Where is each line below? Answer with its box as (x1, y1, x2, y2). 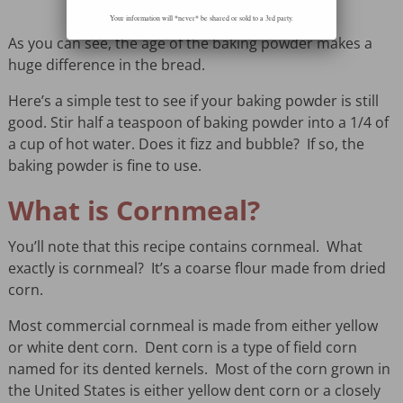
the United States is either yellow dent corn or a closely (7, 381, 381, 401)
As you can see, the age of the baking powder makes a (7, 33, 372, 54)
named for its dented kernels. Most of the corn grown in (7, 359, 390, 380)
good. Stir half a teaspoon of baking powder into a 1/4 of (7, 112, 389, 133)
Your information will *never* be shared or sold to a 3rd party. (110, 13, 293, 22)
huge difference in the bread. (7, 55, 205, 76)
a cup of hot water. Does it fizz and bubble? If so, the (7, 134, 364, 155)
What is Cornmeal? (7, 192, 260, 229)
